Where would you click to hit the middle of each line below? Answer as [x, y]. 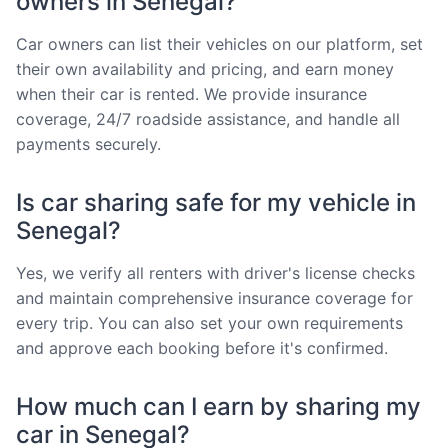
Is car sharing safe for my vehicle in [216, 202]
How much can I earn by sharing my [218, 406]
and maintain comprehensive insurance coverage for [214, 297]
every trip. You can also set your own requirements [209, 322]
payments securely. [88, 143]
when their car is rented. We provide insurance [191, 93]
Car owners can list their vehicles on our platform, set [219, 43]
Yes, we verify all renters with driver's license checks [215, 272]
